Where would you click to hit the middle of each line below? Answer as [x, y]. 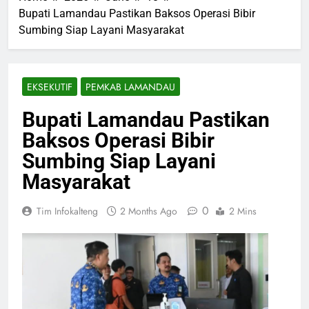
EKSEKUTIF [50, 87]
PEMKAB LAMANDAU [130, 87]
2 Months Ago [149, 211]
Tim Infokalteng [67, 211]
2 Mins [243, 211]
